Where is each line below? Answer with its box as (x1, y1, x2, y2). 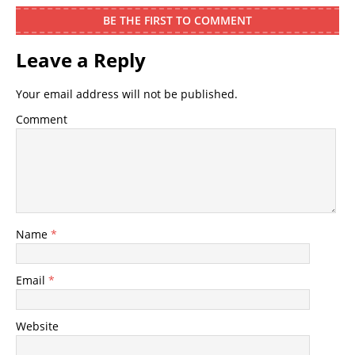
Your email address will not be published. (16, 86, 238, 102)
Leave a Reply (16, 47, 146, 74)
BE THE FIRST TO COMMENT (103, 13, 252, 29)
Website (16, 319, 59, 334)
